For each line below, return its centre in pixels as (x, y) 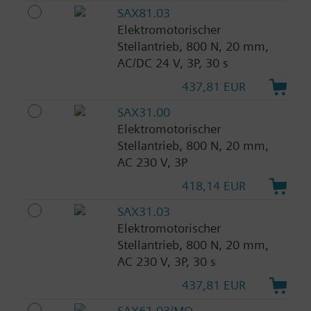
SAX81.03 (143, 13)
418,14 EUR (214, 186)
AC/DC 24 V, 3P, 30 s (173, 63)
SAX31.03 (143, 212)
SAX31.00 (143, 112)
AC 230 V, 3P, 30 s (166, 262)
